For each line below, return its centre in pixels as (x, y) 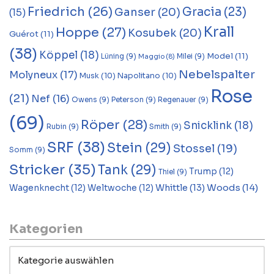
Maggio (151, 57)
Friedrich (56, 12)
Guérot (24, 34)
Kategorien (46, 229)
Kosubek (152, 33)
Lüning (113, 56)
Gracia (202, 12)
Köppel (58, 55)
